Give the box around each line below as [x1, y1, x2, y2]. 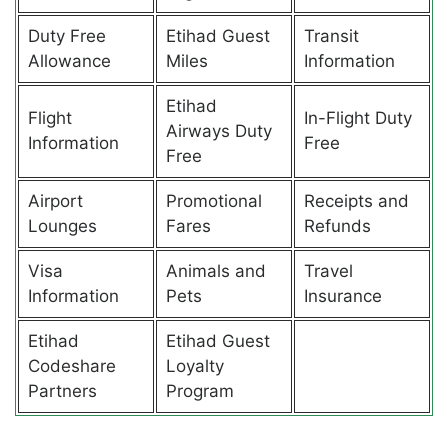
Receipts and [303, 190, 409, 211]
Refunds [303, 215, 371, 236]
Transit [303, 25, 359, 46]
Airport [27, 190, 83, 211]
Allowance [27, 50, 111, 71]
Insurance [303, 285, 382, 306]
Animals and [165, 260, 266, 281]
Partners [27, 380, 97, 401]
